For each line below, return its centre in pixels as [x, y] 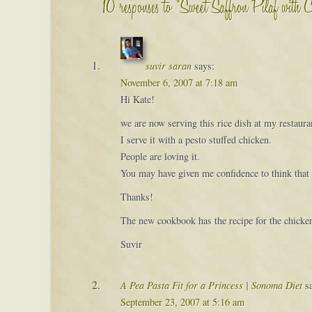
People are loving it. [160, 156]
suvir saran [168, 66]
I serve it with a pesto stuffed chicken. [196, 140]
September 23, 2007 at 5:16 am [182, 302]
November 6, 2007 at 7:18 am [179, 83]
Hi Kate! [137, 99]
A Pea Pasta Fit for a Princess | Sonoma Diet [211, 286]
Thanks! [136, 197]
